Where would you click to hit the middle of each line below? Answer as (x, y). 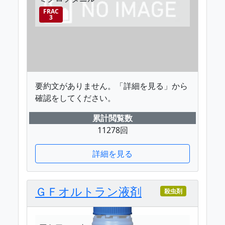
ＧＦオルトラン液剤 (88, 191)
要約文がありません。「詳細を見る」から (111, 86)
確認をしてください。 (75, 98)
